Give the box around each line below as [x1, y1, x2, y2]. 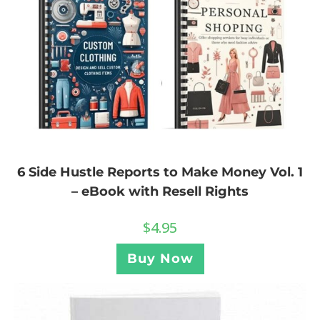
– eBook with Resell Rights [71, 183, 249, 199]
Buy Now [126, 250, 194, 266]
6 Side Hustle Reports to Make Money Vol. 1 [17, 164, 303, 180]
